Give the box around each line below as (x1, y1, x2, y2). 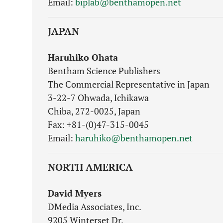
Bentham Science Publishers (48, 65, 160, 77)
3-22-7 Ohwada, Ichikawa (48, 92, 149, 104)
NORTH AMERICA (48, 160, 133, 174)
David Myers (48, 187, 102, 199)
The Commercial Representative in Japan (48, 78, 210, 90)
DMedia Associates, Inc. (48, 201, 141, 213)
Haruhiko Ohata (48, 51, 118, 63)
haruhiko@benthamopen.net (75, 132, 193, 144)
